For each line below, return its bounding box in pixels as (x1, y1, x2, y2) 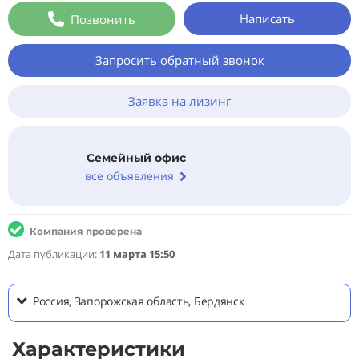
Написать (240, 10, 295, 26)
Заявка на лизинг (128, 93, 231, 109)
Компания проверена (30, 225, 142, 237)
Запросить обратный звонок (95, 52, 264, 68)
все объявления (85, 168, 174, 184)
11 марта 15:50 (99, 247, 175, 261)
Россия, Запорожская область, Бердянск (33, 293, 244, 309)
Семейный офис (86, 150, 186, 165)
